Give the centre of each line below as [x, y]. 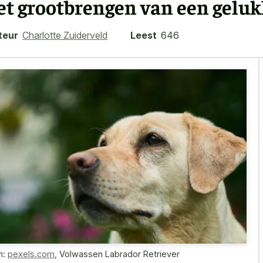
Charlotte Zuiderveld [65, 35]
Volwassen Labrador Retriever [119, 254]
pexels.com [31, 254]
